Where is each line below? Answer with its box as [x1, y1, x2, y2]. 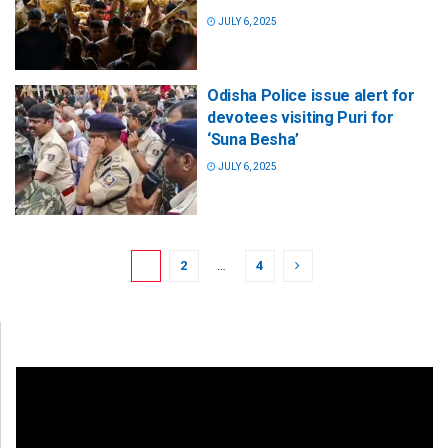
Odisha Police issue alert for [207, 86, 415, 106]
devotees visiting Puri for [207, 108, 394, 128]
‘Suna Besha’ [207, 130, 300, 150]
